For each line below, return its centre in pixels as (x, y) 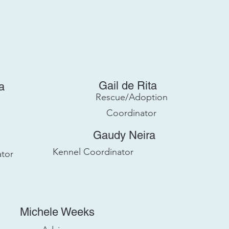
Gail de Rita (128, 86)
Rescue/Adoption (131, 97)
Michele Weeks (57, 212)
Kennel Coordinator (93, 152)
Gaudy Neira (124, 135)
